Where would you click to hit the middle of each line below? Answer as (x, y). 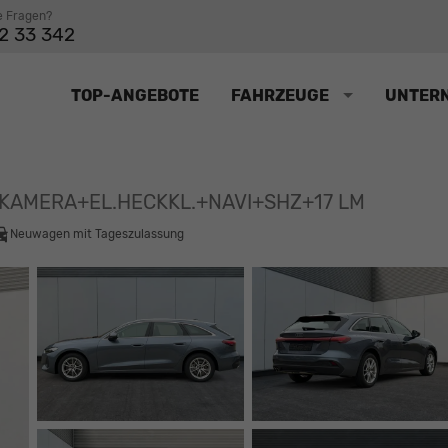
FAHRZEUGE (280, 96)
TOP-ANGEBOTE (135, 96)
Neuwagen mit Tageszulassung (97, 233)
